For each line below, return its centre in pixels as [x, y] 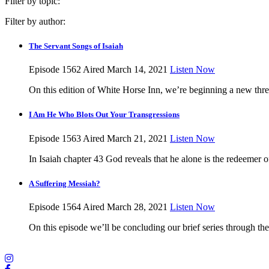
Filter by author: [35, 21]
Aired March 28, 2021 [125, 207]
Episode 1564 [55, 207]
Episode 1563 [55, 138]
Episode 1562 [55, 70]
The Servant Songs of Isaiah [76, 46]
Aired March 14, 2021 [125, 70]
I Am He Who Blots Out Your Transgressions [104, 115]
